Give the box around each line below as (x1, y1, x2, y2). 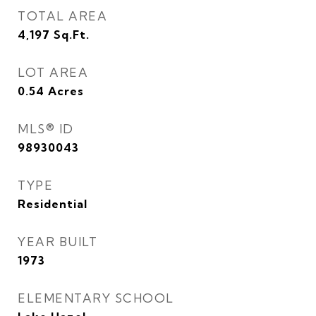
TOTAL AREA (18, 8, 107, 23)
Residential (18, 197, 87, 211)
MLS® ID (18, 121, 74, 136)
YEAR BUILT (18, 234, 97, 249)
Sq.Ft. (54, 28, 90, 42)
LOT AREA (18, 65, 88, 80)
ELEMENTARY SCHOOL (18, 291, 174, 305)
